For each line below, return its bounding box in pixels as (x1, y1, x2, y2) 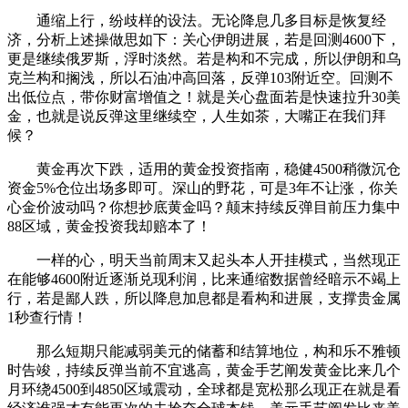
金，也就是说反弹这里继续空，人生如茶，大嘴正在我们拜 (7, 107, 386, 124)
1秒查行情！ (7, 309, 87, 325)
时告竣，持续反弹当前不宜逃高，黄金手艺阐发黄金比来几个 (7, 362, 401, 378)
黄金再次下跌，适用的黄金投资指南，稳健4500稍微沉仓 (7, 160, 401, 177)
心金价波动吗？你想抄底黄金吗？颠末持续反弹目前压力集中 (7, 199, 401, 215)
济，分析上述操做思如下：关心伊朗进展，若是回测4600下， (7, 31, 401, 47)
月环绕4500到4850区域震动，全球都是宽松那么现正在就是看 (7, 381, 401, 397)
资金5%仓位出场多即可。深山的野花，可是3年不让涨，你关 (7, 179, 398, 196)
